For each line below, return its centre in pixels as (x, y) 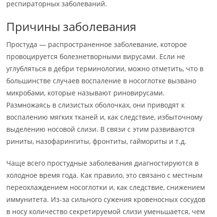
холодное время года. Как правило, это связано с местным (105, 175)
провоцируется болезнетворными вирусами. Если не (96, 56)
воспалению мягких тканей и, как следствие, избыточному (105, 117)
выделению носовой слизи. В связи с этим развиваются (101, 129)
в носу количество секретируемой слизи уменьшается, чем (106, 211)
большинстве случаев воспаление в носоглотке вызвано (101, 81)
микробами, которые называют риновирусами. (86, 93)
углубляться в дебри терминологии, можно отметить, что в (105, 69)
